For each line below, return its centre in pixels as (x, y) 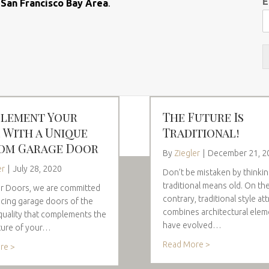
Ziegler (187, 153)
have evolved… (192, 225)
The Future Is (203, 116)
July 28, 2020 (37, 168)
